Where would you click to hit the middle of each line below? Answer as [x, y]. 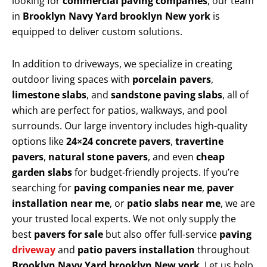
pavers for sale [69, 235]
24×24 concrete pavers [118, 142]
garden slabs [42, 173]
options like [39, 142]
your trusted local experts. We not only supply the [124, 219]
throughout [222, 250]
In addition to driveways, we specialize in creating [122, 64]
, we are [238, 204]
